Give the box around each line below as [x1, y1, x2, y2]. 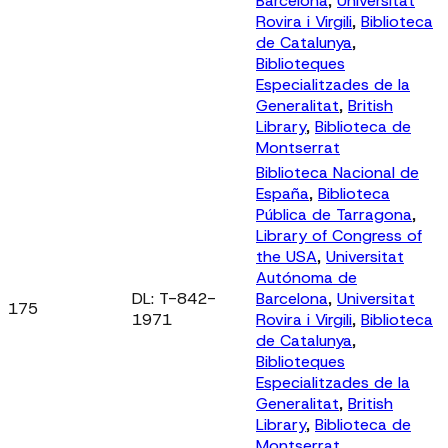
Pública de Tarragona [256, 203, 412, 225]
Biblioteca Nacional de [256, 161, 419, 183]
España [256, 182, 309, 204]
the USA [256, 245, 317, 267]
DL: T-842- [132, 287, 216, 309]
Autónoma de [256, 266, 357, 288]
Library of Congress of [256, 224, 422, 246]
